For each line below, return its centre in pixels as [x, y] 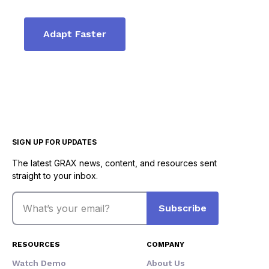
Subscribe [183, 208]
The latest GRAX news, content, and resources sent [114, 163]
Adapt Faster [75, 34]
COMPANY [165, 245]
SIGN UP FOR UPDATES [54, 142]
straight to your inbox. [55, 176]
